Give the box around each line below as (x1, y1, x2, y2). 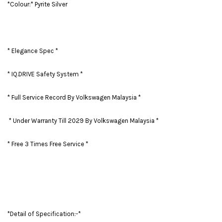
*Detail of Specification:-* (7, 210, 81, 218)
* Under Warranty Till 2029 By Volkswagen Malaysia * (7, 117, 159, 125)
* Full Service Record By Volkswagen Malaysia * (7, 94, 141, 102)
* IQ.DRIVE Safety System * (7, 70, 83, 78)
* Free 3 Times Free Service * (7, 140, 88, 148)
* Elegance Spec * (7, 47, 58, 55)
